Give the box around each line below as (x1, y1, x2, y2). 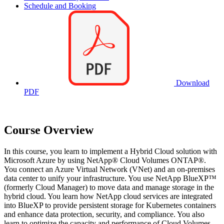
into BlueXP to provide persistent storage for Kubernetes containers (4, 200, 216, 209)
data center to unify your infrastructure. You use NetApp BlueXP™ (4, 173, 216, 182)
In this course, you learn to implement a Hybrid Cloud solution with (4, 146, 217, 155)
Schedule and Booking (24, 1, 96, 10)
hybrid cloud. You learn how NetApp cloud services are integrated (4, 191, 212, 200)
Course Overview (4, 123, 93, 137)
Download (174, 78, 209, 87)
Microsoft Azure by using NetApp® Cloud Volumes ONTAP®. (4, 155, 206, 164)
